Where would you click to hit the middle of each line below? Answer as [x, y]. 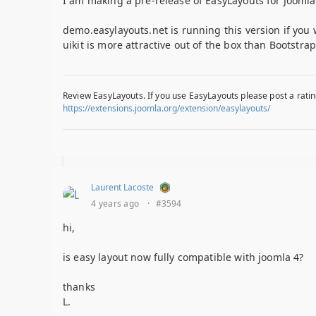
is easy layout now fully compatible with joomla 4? [183, 257]
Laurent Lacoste [122, 188]
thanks [79, 287]
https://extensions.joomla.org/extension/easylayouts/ [166, 109]
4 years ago [115, 204]
